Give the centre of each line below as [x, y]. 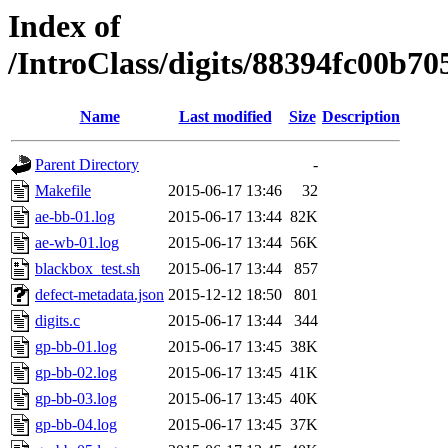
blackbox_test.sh [87, 269]
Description [361, 117]
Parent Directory [87, 165]
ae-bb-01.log [75, 217]
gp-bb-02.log [76, 373]
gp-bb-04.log [76, 425]
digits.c [57, 321]
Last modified [225, 117]
